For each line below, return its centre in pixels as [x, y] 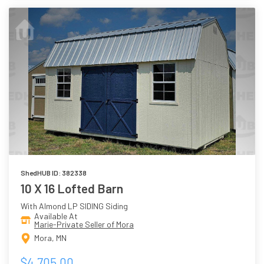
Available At [56, 216]
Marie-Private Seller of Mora [84, 224]
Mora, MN [50, 238]
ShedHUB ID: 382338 [54, 172]
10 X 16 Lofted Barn [72, 188]
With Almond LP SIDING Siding [74, 206]
